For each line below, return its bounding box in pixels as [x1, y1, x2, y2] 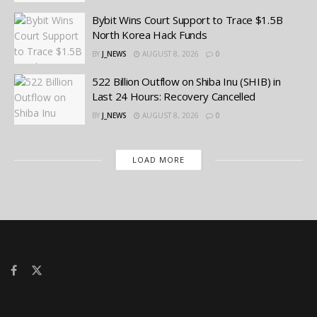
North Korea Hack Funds [92, 28, 207, 42]
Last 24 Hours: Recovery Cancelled [92, 88, 256, 103]
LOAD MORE [132, 154, 185, 166]
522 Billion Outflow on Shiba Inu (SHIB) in [92, 74, 281, 88]
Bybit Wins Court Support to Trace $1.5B [92, 13, 283, 28]
